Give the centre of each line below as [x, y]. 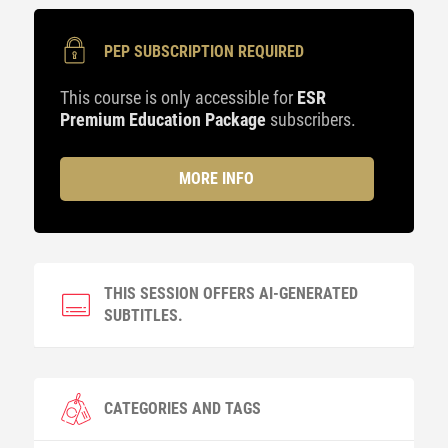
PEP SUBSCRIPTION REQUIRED [203, 51]
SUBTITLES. [143, 315]
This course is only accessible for [178, 97]
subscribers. [310, 119]
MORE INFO [217, 178]
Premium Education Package [162, 119]
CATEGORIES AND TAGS [182, 408]
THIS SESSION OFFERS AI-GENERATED [230, 293]
